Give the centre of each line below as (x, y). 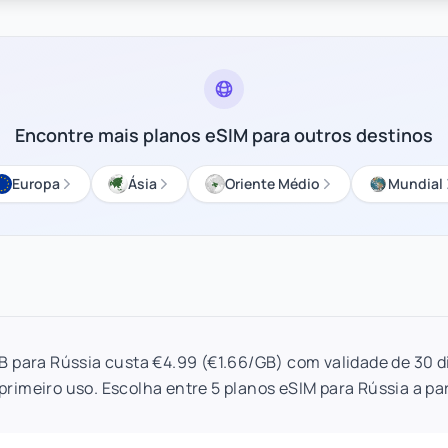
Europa (35, 183)
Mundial (415, 183)
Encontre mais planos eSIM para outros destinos (224, 135)
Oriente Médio (272, 183)
